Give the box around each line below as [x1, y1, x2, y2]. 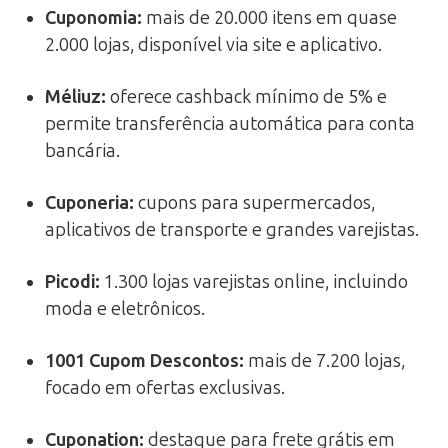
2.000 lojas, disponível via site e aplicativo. [45, 33, 382, 56]
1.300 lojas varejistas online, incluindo [100, 270, 408, 293]
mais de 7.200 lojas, [244, 349, 405, 372]
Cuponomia [45, 6, 137, 29]
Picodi [45, 270, 95, 293]
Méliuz [45, 85, 101, 108]
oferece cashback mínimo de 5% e [106, 85, 387, 108]
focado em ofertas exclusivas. [45, 376, 285, 399]
